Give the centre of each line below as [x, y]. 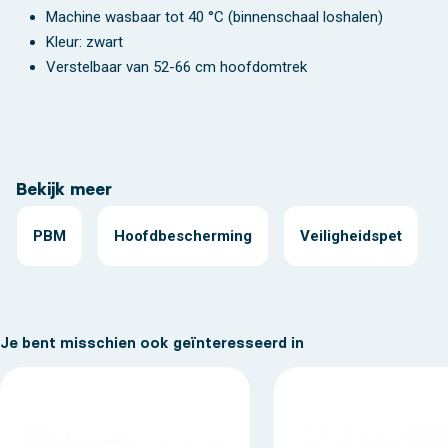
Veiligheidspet [351, 235]
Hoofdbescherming [183, 235]
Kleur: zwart [84, 41]
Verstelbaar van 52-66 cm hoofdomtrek [176, 66]
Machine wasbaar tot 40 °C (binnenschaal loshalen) [214, 16]
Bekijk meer [64, 188]
